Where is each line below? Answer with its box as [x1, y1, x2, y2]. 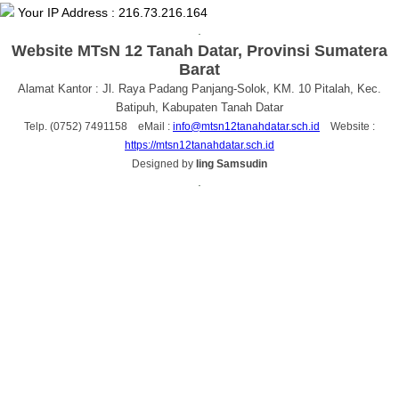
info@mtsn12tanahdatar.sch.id [173, 120, 320, 134]
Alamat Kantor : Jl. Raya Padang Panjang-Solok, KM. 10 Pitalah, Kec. [18, 82, 381, 96]
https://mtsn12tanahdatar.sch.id [125, 139, 274, 152]
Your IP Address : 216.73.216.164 [14, 5, 208, 20]
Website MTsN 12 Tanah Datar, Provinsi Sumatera [12, 42, 387, 61]
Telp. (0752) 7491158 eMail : [24, 120, 173, 134]
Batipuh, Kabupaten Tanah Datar [116, 101, 283, 115]
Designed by [132, 158, 196, 171]
